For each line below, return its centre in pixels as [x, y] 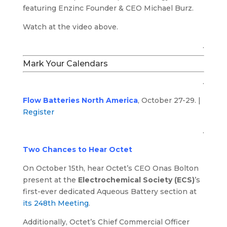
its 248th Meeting [55, 203]
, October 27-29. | [169, 100]
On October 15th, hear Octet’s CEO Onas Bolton [110, 168]
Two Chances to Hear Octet [77, 149]
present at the [50, 180]
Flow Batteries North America [80, 100]
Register [38, 112]
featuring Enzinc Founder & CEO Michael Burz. [108, 8]
